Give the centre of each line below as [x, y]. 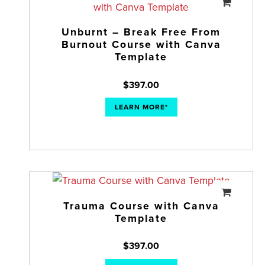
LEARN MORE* [141, 107]
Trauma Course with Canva [141, 206]
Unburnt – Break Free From [141, 33]
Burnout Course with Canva [141, 45]
